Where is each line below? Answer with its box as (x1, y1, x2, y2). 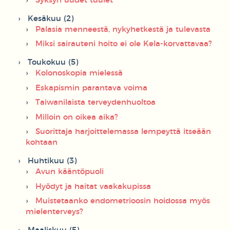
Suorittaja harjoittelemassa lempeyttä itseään (35, 128, 211, 136)
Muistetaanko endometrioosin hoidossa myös (35, 197, 210, 205)
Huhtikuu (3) (28, 157, 76, 165)
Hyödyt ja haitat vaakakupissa (35, 182, 151, 190)
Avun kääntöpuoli (35, 168, 104, 176)
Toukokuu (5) (28, 59, 78, 67)
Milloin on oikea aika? (35, 113, 118, 121)
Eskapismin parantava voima (35, 84, 147, 92)
